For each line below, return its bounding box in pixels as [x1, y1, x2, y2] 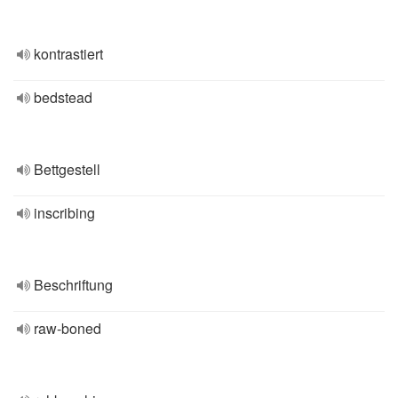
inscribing [34, 203, 95, 223]
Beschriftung [34, 275, 113, 295]
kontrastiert [34, 44, 103, 64]
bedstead [34, 87, 92, 107]
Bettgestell [34, 159, 100, 179]
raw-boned [34, 318, 101, 338]
